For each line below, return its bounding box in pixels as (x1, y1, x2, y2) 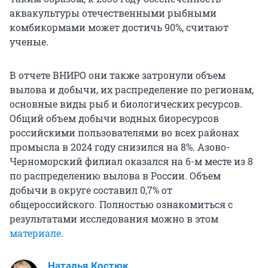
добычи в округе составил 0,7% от (10, 184, 172, 197)
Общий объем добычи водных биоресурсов (10, 112, 219, 125)
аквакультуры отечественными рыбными (10, 7, 217, 20)
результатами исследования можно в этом (10, 212, 218, 226)
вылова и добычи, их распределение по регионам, (10, 83, 254, 96)
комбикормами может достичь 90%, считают (10, 21, 229, 34)
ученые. (10, 35, 48, 48)
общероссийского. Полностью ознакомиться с (10, 198, 233, 211)
